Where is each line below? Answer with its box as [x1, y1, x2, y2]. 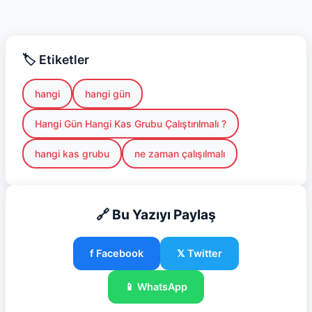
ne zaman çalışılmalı [134, 147, 225, 159]
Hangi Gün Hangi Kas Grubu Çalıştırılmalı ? [35, 117, 226, 130]
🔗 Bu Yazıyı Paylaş [96, 205, 216, 223]
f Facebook [90, 247, 143, 259]
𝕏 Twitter [177, 247, 222, 259]
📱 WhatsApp [125, 280, 187, 292]
